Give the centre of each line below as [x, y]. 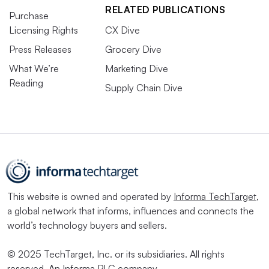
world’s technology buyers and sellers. [87, 225]
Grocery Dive [133, 50]
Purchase [29, 16]
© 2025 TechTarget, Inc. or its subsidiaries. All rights [116, 254]
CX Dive [122, 30]
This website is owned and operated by [90, 197]
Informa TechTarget [215, 197]
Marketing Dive [137, 69]
